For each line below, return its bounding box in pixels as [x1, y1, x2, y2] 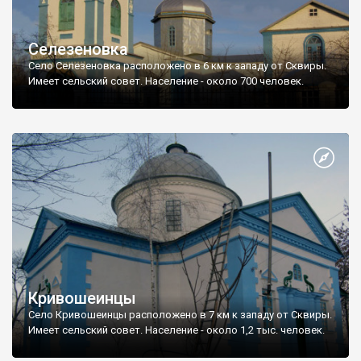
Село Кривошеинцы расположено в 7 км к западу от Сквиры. [28, 308, 332, 321]
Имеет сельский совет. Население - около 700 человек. [28, 75, 304, 88]
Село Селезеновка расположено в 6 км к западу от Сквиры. [28, 60, 326, 73]
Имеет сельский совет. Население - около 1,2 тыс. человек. [28, 323, 325, 336]
